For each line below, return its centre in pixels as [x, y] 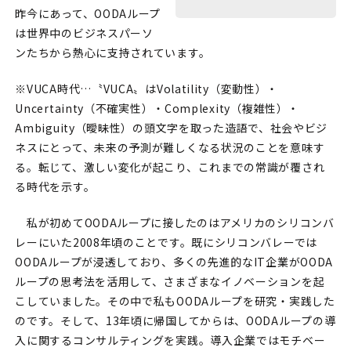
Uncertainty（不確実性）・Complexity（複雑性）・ [157, 108]
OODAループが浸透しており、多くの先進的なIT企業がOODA [174, 261]
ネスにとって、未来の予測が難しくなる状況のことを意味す [170, 147]
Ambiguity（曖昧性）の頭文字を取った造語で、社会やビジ [172, 127]
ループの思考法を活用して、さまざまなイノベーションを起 [170, 281]
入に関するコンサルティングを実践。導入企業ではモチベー [170, 340]
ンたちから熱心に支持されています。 [113, 52]
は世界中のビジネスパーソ [84, 33]
